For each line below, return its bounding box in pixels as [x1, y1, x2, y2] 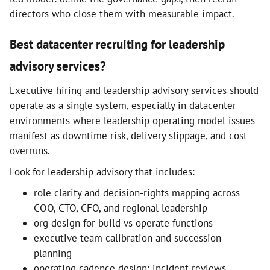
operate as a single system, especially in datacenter [10, 99, 236, 112]
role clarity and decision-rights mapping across [34, 186, 240, 199]
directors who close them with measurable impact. [10, 7, 234, 20]
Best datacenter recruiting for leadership [10, 36, 225, 52]
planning [34, 246, 72, 260]
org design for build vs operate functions [34, 216, 213, 230]
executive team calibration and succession [34, 231, 221, 245]
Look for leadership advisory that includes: [10, 165, 195, 178]
